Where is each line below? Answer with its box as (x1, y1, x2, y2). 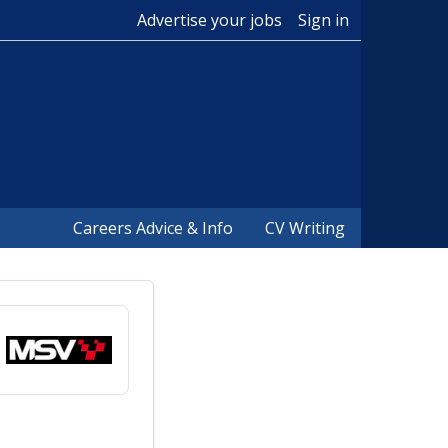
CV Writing (265, 217, 345, 239)
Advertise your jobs (137, 9, 282, 31)
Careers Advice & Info (73, 217, 233, 239)
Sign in (298, 9, 349, 31)
